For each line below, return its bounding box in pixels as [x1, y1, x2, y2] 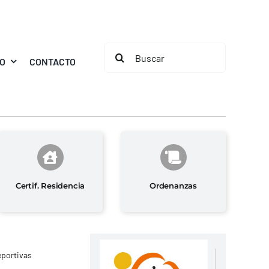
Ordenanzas [150, 180, 198, 190]
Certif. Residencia [15, 180, 85, 190]
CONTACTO [29, 55, 76, 67]
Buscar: [104, 44, 139, 57]
